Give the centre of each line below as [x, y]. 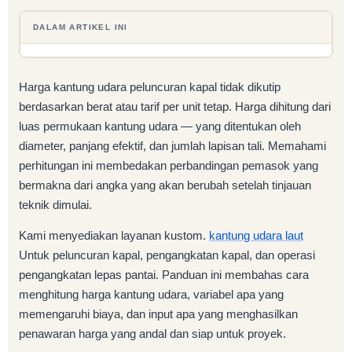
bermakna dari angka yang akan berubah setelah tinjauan [165, 185]
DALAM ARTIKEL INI [81, 27]
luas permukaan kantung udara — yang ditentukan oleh [160, 126]
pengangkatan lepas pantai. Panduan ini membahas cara [164, 274]
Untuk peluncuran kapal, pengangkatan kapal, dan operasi [167, 255]
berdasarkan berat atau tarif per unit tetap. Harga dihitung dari [175, 106]
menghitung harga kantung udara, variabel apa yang [151, 294]
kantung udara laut [256, 235]
